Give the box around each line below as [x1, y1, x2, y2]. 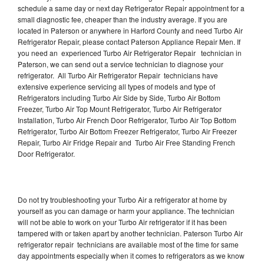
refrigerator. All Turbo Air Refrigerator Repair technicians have [18, 70, 218, 80]
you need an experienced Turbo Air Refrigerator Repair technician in [18, 47, 242, 58]
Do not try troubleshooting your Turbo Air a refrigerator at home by [18, 194, 227, 204]
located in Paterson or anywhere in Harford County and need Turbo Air [18, 25, 243, 35]
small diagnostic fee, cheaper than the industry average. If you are [18, 14, 227, 24]
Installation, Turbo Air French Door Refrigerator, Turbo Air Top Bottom [18, 114, 236, 125]
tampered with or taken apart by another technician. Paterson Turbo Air [18, 227, 243, 238]
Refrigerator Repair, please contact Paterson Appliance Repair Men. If [18, 36, 240, 47]
